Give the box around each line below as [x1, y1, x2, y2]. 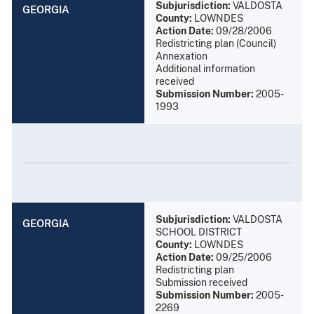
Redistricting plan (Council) [156, 37, 276, 49]
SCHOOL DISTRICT [156, 226, 242, 238]
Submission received [156, 276, 247, 288]
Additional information [156, 62, 255, 74]
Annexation [156, 50, 207, 62]
